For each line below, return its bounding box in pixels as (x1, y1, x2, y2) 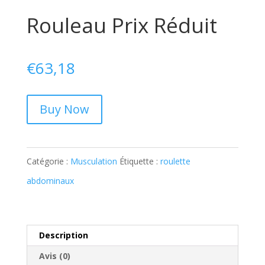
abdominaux (26, 174, 74, 186)
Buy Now (39, 101, 89, 117)
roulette (160, 155, 190, 167)
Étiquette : (119, 155, 160, 167)
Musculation (70, 155, 117, 167)
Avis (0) (38, 250, 70, 261)
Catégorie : (26, 155, 70, 167)
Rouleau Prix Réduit (26, 11, 217, 39)
